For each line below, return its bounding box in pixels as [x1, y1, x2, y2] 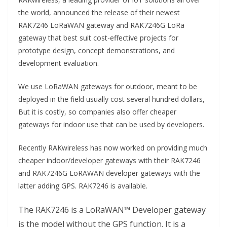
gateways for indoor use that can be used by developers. [18, 120, 204, 130]
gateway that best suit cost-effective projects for [18, 33, 178, 43]
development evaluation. [18, 58, 99, 68]
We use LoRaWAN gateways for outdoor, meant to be [18, 82, 197, 92]
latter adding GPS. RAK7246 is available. [18, 181, 147, 191]
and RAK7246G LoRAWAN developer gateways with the [18, 168, 200, 178]
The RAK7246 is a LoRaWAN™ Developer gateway [18, 204, 206, 216]
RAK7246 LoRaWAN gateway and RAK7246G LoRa [18, 20, 184, 30]
